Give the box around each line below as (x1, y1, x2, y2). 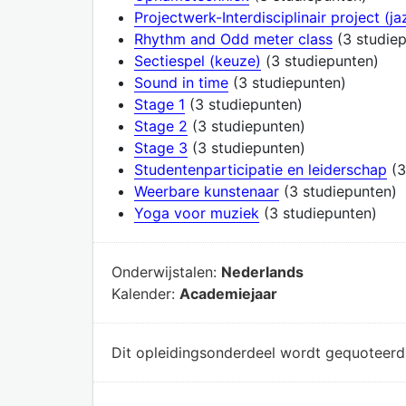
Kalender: (111, 284, 179, 303)
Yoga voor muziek (134, 203, 259, 222)
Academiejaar (179, 284, 277, 303)
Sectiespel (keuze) (134, 51, 261, 70)
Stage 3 (134, 138, 188, 157)
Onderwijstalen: (111, 262, 221, 281)
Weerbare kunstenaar (134, 181, 279, 200)
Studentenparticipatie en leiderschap (134, 159, 387, 179)
